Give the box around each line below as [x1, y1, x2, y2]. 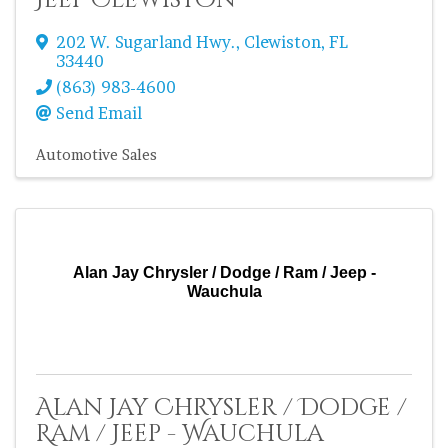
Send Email [56, 103, 142, 123]
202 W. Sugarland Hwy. [56, 32, 236, 52]
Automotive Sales [36, 146, 157, 164]
